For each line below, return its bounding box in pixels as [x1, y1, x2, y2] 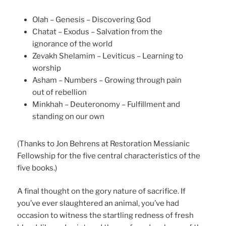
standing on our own [32, 111, 105, 121]
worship [32, 63, 62, 73]
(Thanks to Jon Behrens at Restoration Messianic [17, 139, 190, 148]
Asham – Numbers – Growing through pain [32, 75, 182, 85]
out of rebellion [32, 87, 87, 97]
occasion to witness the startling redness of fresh [17, 211, 194, 220]
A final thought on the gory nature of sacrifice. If [17, 187, 186, 196]
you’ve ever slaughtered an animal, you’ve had [17, 199, 180, 208]
